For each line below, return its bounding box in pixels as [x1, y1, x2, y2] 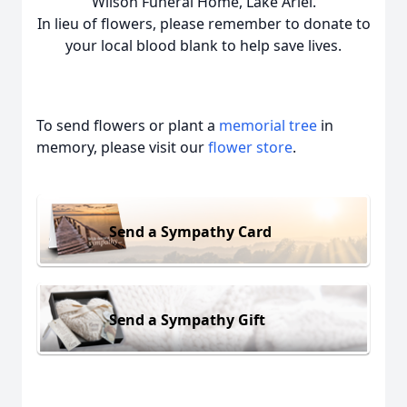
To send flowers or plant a [36, 115, 219, 135]
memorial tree [219, 115, 317, 135]
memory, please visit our [36, 137, 208, 157]
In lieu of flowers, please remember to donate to [36, 14, 371, 34]
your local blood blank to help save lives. [65, 35, 342, 55]
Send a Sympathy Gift [109, 309, 265, 330]
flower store [208, 137, 293, 157]
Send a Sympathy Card [109, 221, 272, 242]
